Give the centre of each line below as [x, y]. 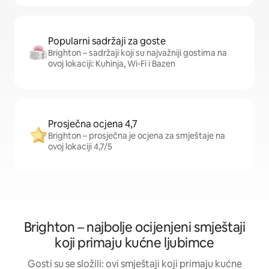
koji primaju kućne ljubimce [134, 243]
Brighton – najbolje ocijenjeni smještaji [134, 227]
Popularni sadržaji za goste [107, 41]
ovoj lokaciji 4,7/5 [80, 147]
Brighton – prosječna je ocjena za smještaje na [137, 136]
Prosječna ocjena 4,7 [93, 124]
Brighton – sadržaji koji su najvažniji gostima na [138, 53]
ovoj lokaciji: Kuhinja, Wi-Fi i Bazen [112, 64]
